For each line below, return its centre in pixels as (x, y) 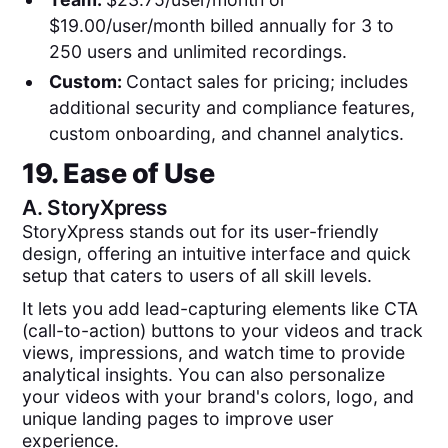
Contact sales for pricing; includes (266, 81)
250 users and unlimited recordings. (197, 51)
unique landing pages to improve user (178, 418)
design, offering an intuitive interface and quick (217, 254)
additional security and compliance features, (231, 107)
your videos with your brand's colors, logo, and (218, 396)
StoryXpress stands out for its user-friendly (201, 232)
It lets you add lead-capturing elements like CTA (220, 308)
